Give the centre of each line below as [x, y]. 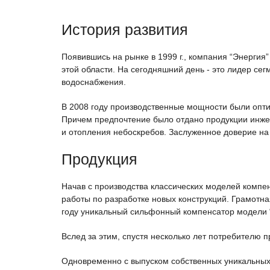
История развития [125, 30]
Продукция [99, 159]
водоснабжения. [94, 82]
